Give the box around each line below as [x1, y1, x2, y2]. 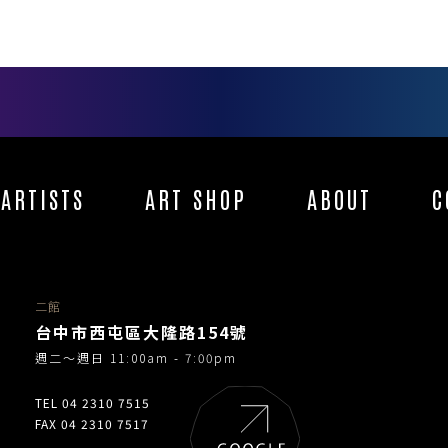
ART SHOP [145, 182, 247, 213]
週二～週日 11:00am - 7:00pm [35, 348, 237, 366]
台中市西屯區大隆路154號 [35, 319, 248, 344]
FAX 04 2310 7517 [35, 414, 149, 432]
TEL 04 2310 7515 [35, 393, 150, 411]
